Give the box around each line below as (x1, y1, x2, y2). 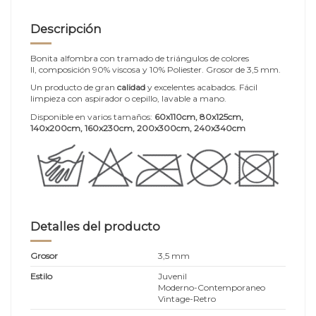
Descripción (30, 22, 102, 37)
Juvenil (158, 270, 187, 281)
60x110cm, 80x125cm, (152, 111, 243, 122)
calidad (115, 82, 145, 93)
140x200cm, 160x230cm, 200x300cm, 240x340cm (30, 122, 245, 133)
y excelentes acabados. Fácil (145, 82, 257, 93)
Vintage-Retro (158, 293, 216, 304)
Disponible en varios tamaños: (30, 111, 152, 122)
